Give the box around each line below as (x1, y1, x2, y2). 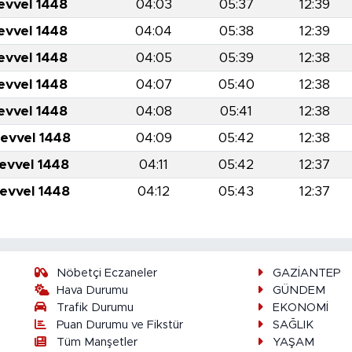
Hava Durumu (57, 284, 129, 297)
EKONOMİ (272, 302, 328, 314)
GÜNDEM (272, 284, 325, 297)
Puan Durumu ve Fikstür (57, 319, 184, 332)
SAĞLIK (272, 319, 313, 332)
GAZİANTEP (272, 267, 340, 280)
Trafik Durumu (57, 302, 134, 314)
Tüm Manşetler (57, 336, 138, 349)
